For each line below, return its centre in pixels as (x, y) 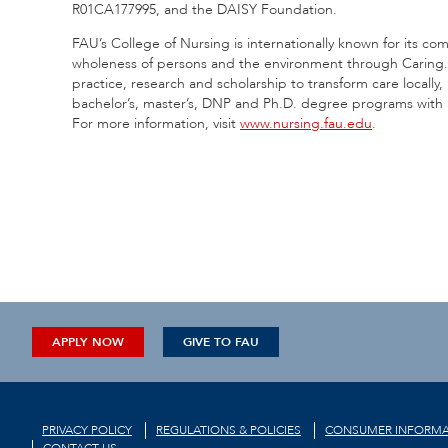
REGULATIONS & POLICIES (228, 430)
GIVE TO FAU (221, 341)
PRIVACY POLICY (87, 430)
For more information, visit (156, 123)
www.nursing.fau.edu (306, 123)
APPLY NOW (88, 341)
